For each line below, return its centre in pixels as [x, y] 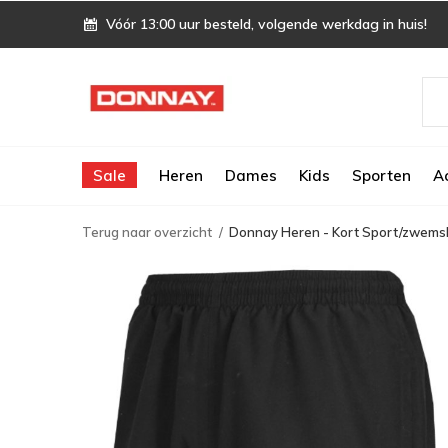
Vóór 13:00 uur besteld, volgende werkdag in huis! [264, 24]
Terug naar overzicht [147, 232]
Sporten [381, 175]
